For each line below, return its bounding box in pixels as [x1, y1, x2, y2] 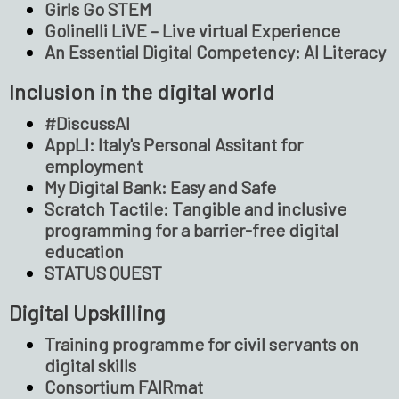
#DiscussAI [45, 111, 130, 134]
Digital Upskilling [9, 298, 165, 325]
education [45, 240, 124, 262]
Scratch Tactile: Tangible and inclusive [45, 197, 346, 219]
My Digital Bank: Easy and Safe [45, 175, 276, 198]
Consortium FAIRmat [45, 375, 203, 397]
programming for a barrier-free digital [45, 218, 338, 240]
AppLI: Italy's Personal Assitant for [45, 133, 303, 155]
